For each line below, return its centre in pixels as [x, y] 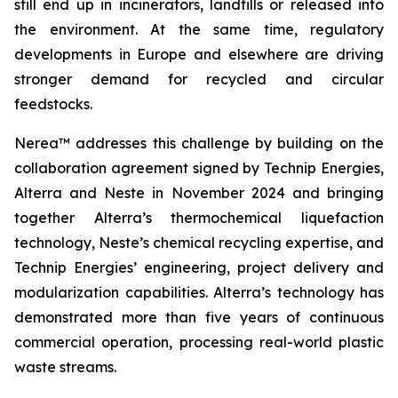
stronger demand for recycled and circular [199, 79]
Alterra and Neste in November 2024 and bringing [199, 193]
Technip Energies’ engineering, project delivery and [199, 267]
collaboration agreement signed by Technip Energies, [199, 168]
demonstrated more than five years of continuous [199, 317]
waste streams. [65, 367]
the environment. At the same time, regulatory [199, 29]
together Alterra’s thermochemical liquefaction [199, 218]
